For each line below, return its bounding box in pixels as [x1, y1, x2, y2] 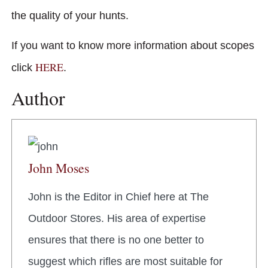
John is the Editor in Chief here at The [28, 191, 209, 203]
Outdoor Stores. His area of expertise [28, 212, 206, 225]
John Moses [28, 159, 89, 177]
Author [11, 85, 65, 111]
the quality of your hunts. [11, 9, 129, 22]
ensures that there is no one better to [28, 234, 204, 246]
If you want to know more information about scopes [11, 39, 254, 52]
